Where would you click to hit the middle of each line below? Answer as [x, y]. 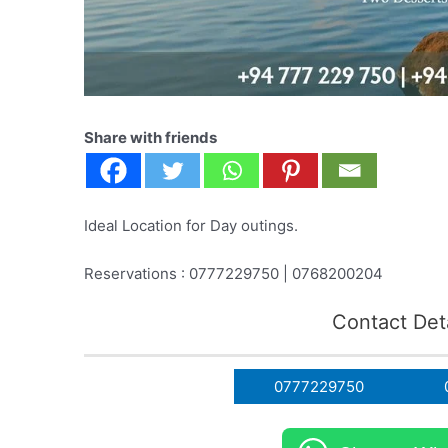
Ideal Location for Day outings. [191, 225]
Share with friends [151, 137]
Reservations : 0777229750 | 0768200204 [234, 273]
